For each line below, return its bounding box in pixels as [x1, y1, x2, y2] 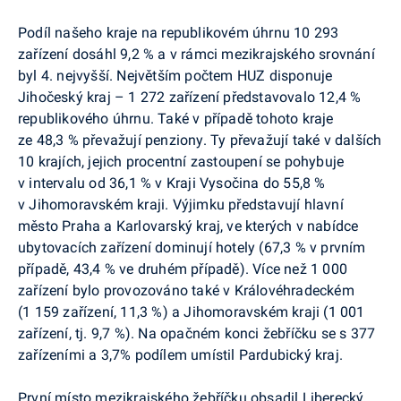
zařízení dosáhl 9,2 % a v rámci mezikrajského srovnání [18, 45, 375, 63]
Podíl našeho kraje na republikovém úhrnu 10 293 [18, 23, 339, 41]
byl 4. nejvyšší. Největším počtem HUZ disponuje [18, 66, 333, 84]
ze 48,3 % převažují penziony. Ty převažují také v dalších [18, 131, 382, 149]
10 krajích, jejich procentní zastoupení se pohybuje [18, 152, 345, 170]
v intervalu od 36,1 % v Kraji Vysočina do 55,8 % [18, 174, 326, 192]
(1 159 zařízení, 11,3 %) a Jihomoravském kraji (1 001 [18, 303, 365, 320]
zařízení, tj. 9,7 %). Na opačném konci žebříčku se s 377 [18, 324, 376, 342]
